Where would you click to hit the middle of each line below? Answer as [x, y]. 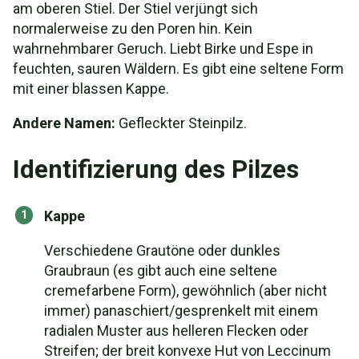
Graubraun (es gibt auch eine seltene [161, 270]
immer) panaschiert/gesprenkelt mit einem [181, 311]
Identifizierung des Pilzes [156, 169]
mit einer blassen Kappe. [91, 89]
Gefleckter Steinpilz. [181, 123]
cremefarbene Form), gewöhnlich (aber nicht [186, 290]
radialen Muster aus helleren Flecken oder [176, 331]
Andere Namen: [64, 123]
